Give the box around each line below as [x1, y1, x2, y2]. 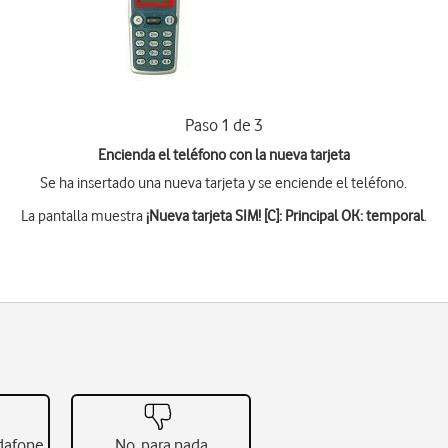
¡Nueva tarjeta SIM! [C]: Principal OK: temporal [145, 207, 424, 225]
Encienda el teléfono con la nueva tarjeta [97, 146, 350, 164]
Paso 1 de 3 [184, 115, 263, 135]
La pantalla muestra [20, 207, 146, 225]
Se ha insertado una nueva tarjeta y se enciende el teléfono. [40, 174, 408, 192]
